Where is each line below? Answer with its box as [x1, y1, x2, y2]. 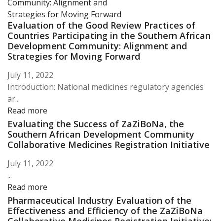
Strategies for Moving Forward [7, 50, 140, 63]
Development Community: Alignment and [7, 40, 187, 52]
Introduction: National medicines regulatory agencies [7, 81, 204, 93]
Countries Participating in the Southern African [7, 30, 211, 42]
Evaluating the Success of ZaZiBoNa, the [7, 118, 184, 130]
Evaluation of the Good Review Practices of [7, 19, 195, 32]
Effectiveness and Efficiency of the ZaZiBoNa [7, 205, 203, 217]
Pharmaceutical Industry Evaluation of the [7, 194, 191, 207]
